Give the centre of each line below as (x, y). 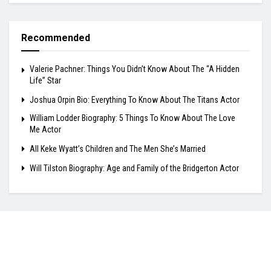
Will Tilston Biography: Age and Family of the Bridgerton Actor (134, 168)
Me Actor (45, 129)
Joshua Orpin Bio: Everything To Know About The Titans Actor (135, 100)
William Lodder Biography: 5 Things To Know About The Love (132, 118)
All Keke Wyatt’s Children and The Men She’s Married (118, 149)
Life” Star (45, 80)
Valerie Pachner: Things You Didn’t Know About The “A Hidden (135, 69)
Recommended (56, 38)
